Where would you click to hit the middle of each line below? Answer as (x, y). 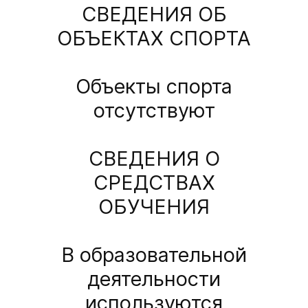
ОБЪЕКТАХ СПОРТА (154, 38)
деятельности (154, 279)
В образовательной (154, 255)
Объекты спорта (154, 87)
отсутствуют (154, 111)
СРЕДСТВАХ (154, 183)
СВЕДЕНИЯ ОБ (154, 14)
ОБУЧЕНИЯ (154, 207)
